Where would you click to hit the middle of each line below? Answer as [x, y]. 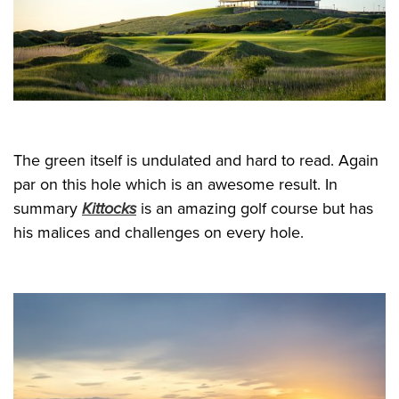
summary [48, 209]
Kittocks [109, 209]
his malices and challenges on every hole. [159, 233]
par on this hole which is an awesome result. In [175, 185]
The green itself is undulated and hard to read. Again [196, 161]
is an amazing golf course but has [255, 209]
